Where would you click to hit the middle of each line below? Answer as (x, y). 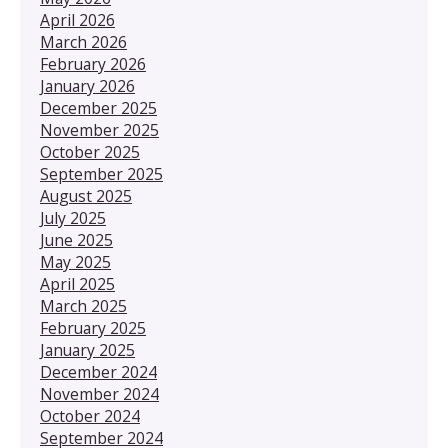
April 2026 (77, 19)
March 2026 (83, 41)
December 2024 (98, 371)
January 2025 (87, 349)
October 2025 (90, 151)
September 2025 (101, 173)
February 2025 (93, 327)
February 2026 (93, 63)
